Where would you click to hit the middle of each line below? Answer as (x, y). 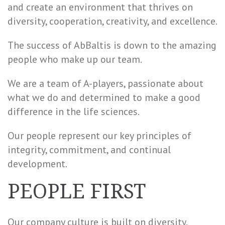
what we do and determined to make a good (104, 97)
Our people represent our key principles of (99, 136)
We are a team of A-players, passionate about (105, 83)
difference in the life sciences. (74, 111)
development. (37, 164)
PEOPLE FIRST (77, 192)
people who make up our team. (75, 59)
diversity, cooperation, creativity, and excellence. (113, 21)
